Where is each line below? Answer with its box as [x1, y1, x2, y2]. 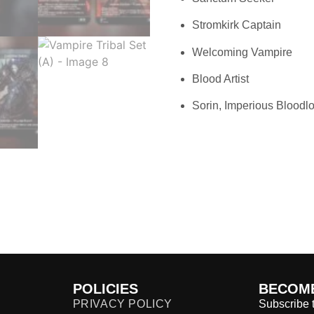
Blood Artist [192, 72, 249, 85]
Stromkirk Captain [192, 19, 281, 32]
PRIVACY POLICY [72, 297, 173, 310]
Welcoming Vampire [192, 46, 292, 58]
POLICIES [72, 280, 138, 296]
